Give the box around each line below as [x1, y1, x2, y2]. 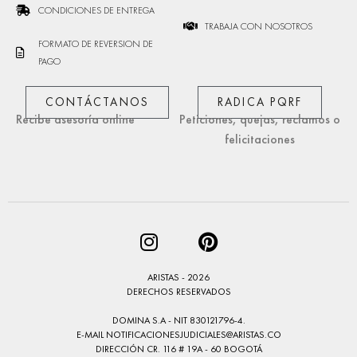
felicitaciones [225, 130, 295, 147]
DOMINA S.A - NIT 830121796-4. [112, 313, 245, 327]
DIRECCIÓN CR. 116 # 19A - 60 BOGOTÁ [95, 342, 262, 355]
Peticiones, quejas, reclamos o [179, 110, 340, 127]
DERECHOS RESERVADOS [126, 284, 231, 298]
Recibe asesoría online [16, 110, 135, 127]
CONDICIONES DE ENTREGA [37, 3, 155, 17]
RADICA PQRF [217, 93, 303, 110]
